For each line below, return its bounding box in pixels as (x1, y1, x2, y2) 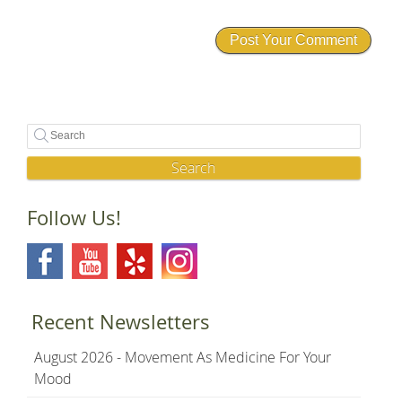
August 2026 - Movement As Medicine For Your (34, 346, 331, 367)
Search (171, 157, 216, 178)
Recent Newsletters (31, 308, 210, 335)
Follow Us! (27, 204, 121, 231)
